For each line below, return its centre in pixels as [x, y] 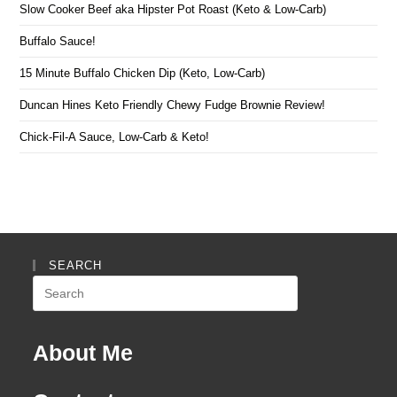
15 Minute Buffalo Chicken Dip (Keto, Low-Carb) [143, 74]
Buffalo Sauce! [58, 42]
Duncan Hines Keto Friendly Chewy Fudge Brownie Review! [173, 105]
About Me [83, 353]
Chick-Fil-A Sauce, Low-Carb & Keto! [115, 137]
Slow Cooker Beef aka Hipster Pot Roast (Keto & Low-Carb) [173, 10]
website [54, 330]
